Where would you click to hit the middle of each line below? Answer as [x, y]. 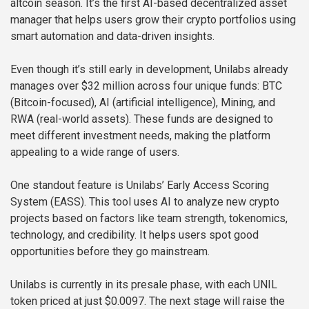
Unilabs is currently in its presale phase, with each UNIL [144, 285]
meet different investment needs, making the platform [140, 136]
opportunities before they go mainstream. [110, 252]
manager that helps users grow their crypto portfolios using [153, 20]
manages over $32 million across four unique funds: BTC [146, 86]
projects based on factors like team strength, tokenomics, [149, 219]
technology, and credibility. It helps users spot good [134, 235]
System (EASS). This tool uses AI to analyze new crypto [145, 202]
